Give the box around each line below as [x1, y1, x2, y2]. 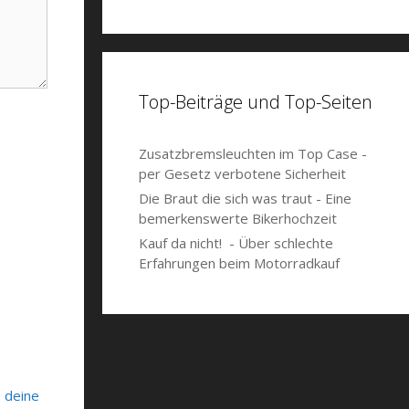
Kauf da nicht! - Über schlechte [139, 234, 333, 252]
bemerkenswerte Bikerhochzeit [139, 209, 337, 227]
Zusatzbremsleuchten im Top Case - [139, 144, 367, 163]
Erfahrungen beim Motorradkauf [139, 254, 340, 272]
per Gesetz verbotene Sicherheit [139, 164, 346, 183]
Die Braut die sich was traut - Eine [139, 189, 351, 207]
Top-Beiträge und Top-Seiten [139, 89, 372, 114]
